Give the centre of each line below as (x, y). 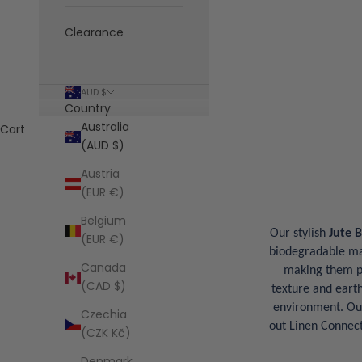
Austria (100, 174)
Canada (103, 268)
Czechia (104, 315)
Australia (105, 127)
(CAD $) (103, 286)
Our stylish (299, 233)
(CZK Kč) (106, 333)
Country (88, 109)
